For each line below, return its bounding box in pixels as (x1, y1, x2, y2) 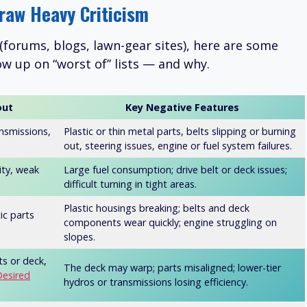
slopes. (64, 230, 96, 244)
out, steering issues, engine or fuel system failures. (64, 139, 293, 153)
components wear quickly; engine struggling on (64, 216, 278, 230)
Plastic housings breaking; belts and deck (64, 201, 250, 215)
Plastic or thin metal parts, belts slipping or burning (64, 125, 297, 138)
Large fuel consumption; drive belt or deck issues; (64, 163, 288, 177)
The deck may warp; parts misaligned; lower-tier (64, 261, 282, 275)
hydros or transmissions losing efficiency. (64, 275, 249, 289)
